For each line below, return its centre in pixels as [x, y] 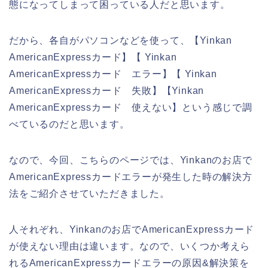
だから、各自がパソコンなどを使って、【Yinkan [121, 40]
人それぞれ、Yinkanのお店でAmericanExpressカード [132, 229]
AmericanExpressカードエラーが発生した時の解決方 [131, 176]
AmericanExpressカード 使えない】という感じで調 [131, 107]
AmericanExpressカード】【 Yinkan [93, 57]
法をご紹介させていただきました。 [89, 193]
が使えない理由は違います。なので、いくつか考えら [130, 246]
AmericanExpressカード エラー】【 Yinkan [113, 74]
